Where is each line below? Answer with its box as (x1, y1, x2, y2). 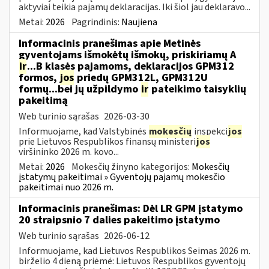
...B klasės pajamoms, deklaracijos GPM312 (27, 58, 234, 74)
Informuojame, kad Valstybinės (19, 124, 148, 138)
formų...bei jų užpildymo (19, 81, 141, 97)
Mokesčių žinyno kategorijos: (71, 160, 192, 174)
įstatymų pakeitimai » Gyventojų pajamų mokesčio (19, 170, 225, 184)
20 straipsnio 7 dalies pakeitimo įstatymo (19, 212, 220, 228)
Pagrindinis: (71, 15, 121, 29)
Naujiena (121, 15, 157, 29)
